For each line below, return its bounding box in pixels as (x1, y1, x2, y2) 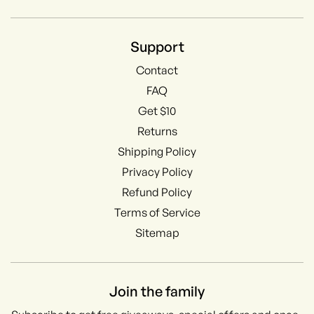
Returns (137, 123, 177, 138)
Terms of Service (114, 205, 200, 219)
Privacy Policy (121, 164, 193, 179)
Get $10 (138, 103, 176, 118)
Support (130, 37, 184, 55)
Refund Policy (122, 184, 192, 199)
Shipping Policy (118, 144, 196, 158)
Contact (136, 62, 178, 77)
